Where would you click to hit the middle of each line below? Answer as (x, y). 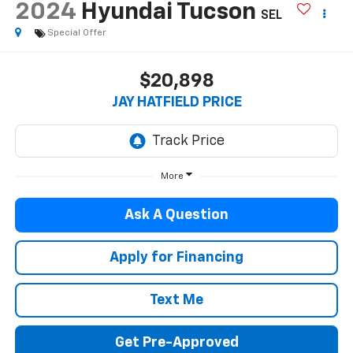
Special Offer (76, 33)
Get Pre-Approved (176, 342)
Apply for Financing (176, 257)
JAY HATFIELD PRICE (176, 102)
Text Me (176, 300)
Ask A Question (176, 215)
